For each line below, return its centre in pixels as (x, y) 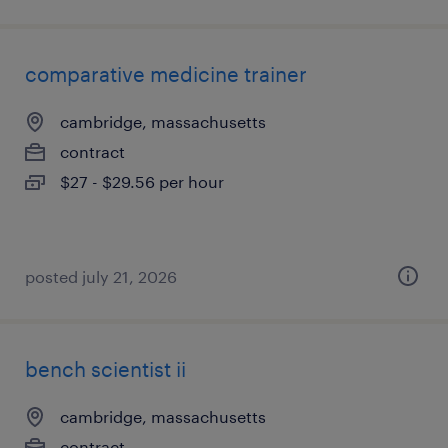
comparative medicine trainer (166, 74)
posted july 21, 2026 (101, 276)
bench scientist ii (105, 369)
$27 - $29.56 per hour (142, 181)
